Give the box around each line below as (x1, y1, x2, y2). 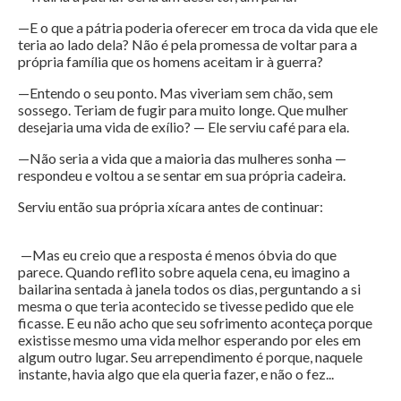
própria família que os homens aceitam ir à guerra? (18, 53, 323, 71)
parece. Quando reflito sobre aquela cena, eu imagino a (18, 263, 350, 281)
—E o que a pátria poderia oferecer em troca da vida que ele (18, 19, 378, 37)
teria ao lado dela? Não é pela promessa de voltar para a (18, 36, 357, 54)
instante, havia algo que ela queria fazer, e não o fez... (18, 365, 334, 383)
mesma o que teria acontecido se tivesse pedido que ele (18, 297, 354, 315)
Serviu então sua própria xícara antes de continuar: (18, 198, 323, 216)
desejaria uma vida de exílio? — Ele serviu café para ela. (18, 118, 349, 136)
